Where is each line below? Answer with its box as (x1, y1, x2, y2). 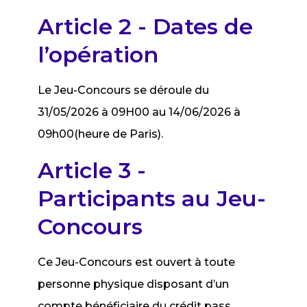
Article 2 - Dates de (38, 13, 254, 40)
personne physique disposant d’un (38, 278, 230, 291)
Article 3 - (38, 157, 147, 184)
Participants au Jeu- (38, 185, 267, 212)
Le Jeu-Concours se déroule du (38, 84, 210, 97)
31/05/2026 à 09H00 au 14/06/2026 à (38, 106, 241, 119)
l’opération (38, 41, 159, 68)
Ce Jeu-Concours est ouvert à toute (38, 256, 236, 269)
